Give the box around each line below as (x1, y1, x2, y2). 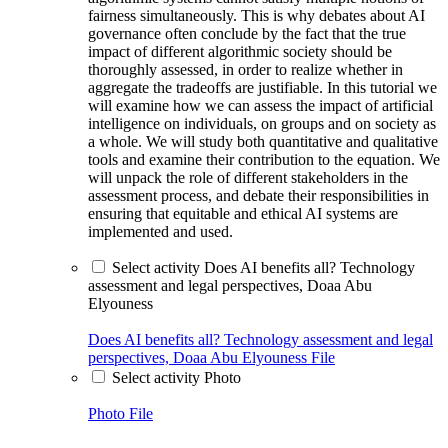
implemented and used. (88, 222, 233, 240)
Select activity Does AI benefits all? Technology (112, 258, 415, 276)
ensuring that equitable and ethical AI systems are (88, 204, 398, 222)
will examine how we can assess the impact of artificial (88, 96, 433, 114)
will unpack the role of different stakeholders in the (88, 168, 408, 186)
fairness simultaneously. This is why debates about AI (88, 6, 425, 24)
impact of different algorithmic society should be (88, 42, 392, 60)
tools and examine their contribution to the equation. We (88, 150, 440, 168)
